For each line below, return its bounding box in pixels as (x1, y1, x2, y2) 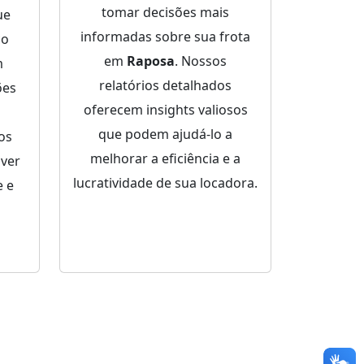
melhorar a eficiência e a (90, 149, 240, 168)
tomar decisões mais (102, 3, 229, 22)
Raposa (127, 52, 175, 71)
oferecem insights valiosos (83, 101, 248, 119)
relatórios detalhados (99, 76, 232, 95)
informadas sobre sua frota (80, 28, 250, 46)
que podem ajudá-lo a (98, 125, 232, 144)
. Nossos (175, 52, 227, 71)
